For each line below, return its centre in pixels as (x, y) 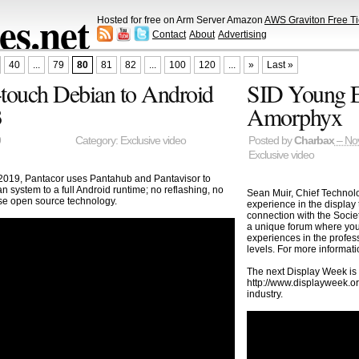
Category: (97, 141)
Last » (280, 65)
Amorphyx (294, 117)
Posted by (272, 141)
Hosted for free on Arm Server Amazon (181, 20)
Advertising (242, 34)
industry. (265, 294)
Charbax (315, 141)
